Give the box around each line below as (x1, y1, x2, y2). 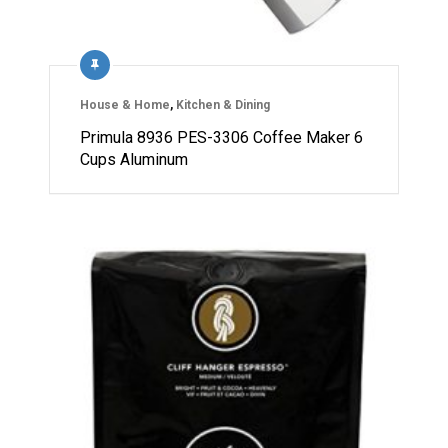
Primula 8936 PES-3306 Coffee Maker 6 (80, 127, 363, 147)
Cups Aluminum (80, 149, 188, 169)
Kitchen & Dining (176, 97, 270, 112)
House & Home (80, 97, 170, 112)
